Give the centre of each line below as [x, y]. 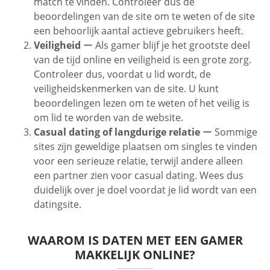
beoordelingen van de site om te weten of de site [144, 17]
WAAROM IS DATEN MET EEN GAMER [135, 240]
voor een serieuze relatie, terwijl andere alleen [138, 161]
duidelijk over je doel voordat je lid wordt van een [145, 190]
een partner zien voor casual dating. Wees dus [139, 176]
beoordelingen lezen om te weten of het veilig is [142, 103]
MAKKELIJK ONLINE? [135, 255]
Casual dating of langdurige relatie [117, 132]
